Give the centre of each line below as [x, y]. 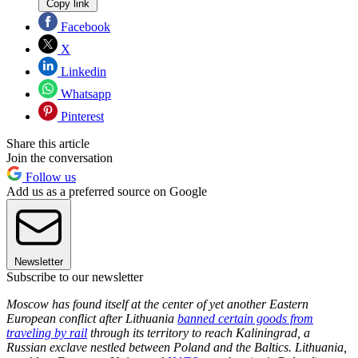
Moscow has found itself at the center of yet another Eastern [157, 304]
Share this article [48, 143]
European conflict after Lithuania [90, 318]
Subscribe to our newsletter [75, 276]
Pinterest [81, 116]
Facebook [84, 26]
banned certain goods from [245, 318]
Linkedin [82, 71]
